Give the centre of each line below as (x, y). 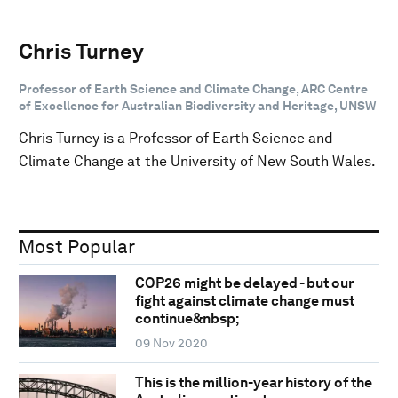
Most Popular (77, 246)
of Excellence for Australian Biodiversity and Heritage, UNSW (197, 105)
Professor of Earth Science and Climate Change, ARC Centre (193, 88)
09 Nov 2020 (171, 343)
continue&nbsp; (187, 319)
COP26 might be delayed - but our (244, 283)
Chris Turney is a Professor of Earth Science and (176, 138)
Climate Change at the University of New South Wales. (197, 161)
